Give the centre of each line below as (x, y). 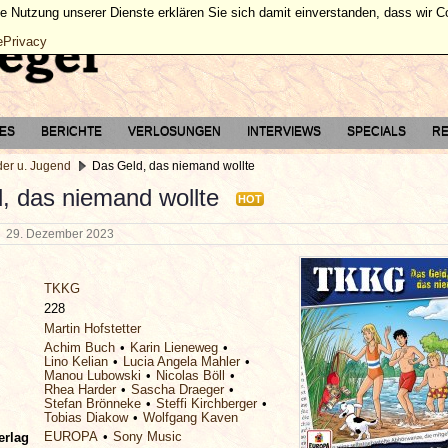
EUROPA (71, 436)
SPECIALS (376, 131)
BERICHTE (71, 131)
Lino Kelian (76, 361)
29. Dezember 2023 (63, 234)
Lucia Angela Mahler (181, 361)
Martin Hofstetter (92, 328)
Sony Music (147, 436)
